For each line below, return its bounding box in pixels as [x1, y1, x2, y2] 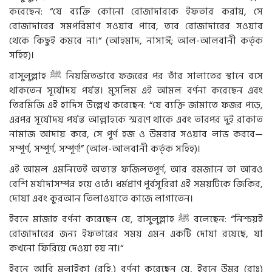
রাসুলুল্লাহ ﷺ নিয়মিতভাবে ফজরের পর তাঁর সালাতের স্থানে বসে [9, 67, 50, 84]
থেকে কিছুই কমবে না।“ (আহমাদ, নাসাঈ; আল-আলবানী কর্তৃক [9, 32, 263, 49]
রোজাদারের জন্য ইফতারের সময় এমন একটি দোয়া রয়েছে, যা [9, 225, 263, 242]
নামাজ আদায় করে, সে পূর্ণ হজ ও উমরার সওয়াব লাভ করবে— [9, 126, 263, 142]
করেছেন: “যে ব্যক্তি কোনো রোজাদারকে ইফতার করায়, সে [9, 3, 263, 19]
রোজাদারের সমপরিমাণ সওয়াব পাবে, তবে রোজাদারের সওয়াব [9, 18, 263, 34]
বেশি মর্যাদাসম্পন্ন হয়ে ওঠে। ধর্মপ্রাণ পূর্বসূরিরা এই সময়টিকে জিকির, [9, 175, 263, 192]
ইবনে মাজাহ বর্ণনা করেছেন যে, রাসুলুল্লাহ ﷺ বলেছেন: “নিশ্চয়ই [9, 211, 178, 227]
